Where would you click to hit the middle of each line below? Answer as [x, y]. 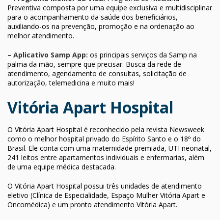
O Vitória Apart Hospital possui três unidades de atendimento [105, 186]
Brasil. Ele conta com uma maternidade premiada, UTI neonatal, [110, 148]
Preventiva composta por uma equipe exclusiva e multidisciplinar [110, 7]
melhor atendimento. [41, 35]
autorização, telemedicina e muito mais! [71, 82]
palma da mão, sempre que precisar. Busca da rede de [94, 64]
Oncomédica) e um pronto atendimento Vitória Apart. [92, 204]
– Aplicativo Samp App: [49, 55]
